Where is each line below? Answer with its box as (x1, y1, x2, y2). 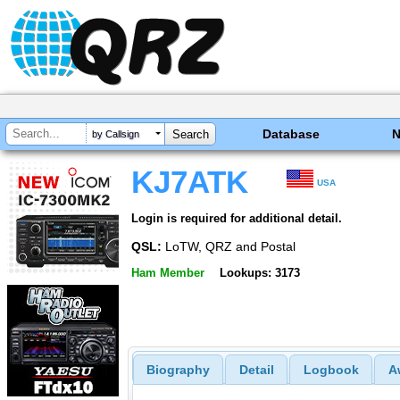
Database (262, 127, 321, 141)
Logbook (303, 362, 359, 378)
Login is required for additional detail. (131, 211, 342, 225)
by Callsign (92, 129, 139, 140)
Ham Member (131, 266, 204, 280)
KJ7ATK (131, 165, 248, 199)
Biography (146, 362, 210, 378)
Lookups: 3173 (219, 266, 300, 280)
